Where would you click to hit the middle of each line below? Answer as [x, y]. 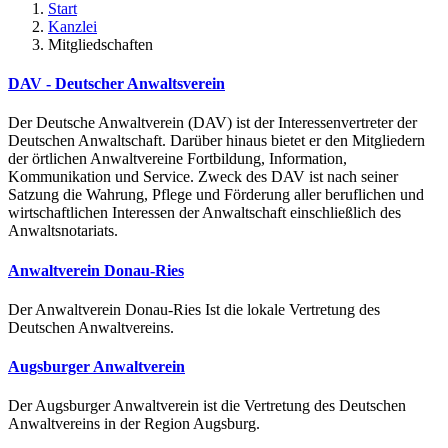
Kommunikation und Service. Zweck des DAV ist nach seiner [203, 177]
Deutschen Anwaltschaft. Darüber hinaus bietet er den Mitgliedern [216, 141]
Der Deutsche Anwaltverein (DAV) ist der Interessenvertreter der [212, 123]
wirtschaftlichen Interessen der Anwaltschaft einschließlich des [204, 213]
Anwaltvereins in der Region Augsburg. [134, 424]
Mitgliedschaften [100, 44]
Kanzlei [72, 26]
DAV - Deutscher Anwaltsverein [116, 84]
